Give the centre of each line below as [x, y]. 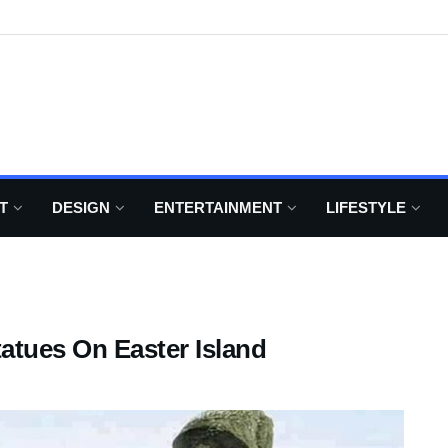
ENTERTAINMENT [218, 207]
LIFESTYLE [366, 207]
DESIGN [81, 207]
